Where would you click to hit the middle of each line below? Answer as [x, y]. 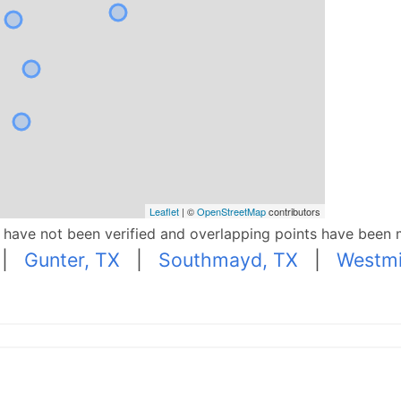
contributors [293, 211]
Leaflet [164, 211]
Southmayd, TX [228, 259]
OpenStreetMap [231, 211]
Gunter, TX [72, 259]
